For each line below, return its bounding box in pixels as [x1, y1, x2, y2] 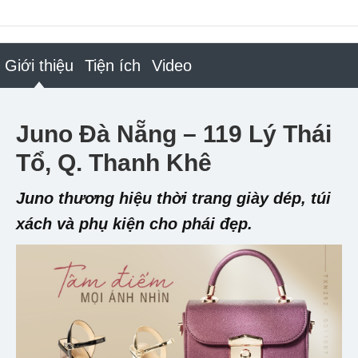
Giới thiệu [5, 56, 74, 74]
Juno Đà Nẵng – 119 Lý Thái [16, 120, 332, 147]
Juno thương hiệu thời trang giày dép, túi [16, 189, 331, 207]
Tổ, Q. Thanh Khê [16, 149, 212, 176]
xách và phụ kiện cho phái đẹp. [16, 214, 253, 233]
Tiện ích [85, 56, 141, 74]
